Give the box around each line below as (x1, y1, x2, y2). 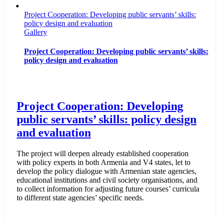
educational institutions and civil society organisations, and (17, 176, 197, 185)
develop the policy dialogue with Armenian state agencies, (17, 167, 196, 176)
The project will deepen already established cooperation (17, 149, 189, 158)
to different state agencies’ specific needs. (17, 193, 144, 202)
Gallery (24, 27, 47, 36)
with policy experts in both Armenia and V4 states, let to (17, 158, 191, 167)
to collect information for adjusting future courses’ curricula (17, 185, 199, 193)
